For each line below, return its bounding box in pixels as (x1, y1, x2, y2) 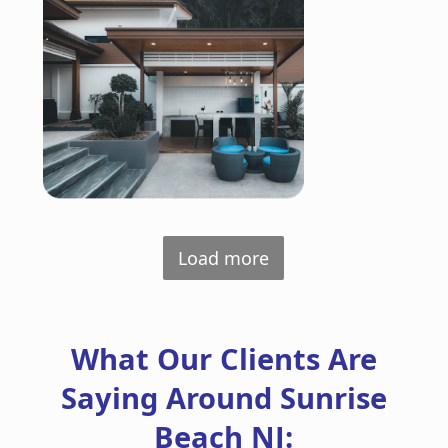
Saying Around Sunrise (60, 378, 387, 419)
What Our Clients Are (70, 339, 377, 380)
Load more (178, 246, 270, 271)
